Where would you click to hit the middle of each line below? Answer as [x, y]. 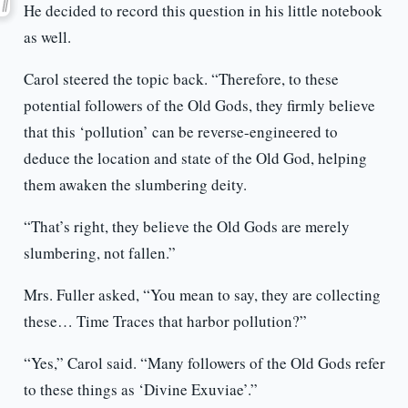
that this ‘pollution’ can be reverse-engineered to [180, 132]
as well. [47, 37]
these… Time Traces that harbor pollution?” [165, 321]
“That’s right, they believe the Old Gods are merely [186, 227]
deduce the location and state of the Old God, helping [195, 158]
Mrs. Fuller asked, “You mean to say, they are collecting [202, 295]
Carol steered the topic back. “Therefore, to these [181, 79]
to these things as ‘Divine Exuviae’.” [140, 390]
